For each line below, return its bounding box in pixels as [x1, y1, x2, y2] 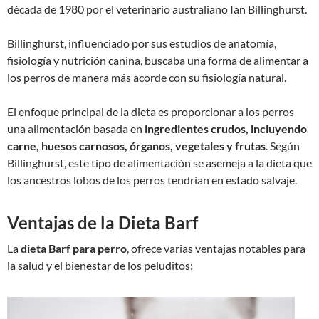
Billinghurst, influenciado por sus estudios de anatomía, [7, 36, 276, 50]
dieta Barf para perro [21, 241, 127, 255]
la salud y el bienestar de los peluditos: [7, 258, 193, 272]
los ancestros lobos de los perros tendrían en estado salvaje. [7, 173, 297, 187]
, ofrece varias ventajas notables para [127, 241, 305, 255]
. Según [266, 139, 300, 152]
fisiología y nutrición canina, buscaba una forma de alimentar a [7, 53, 308, 67]
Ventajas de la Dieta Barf [7, 212, 198, 233]
